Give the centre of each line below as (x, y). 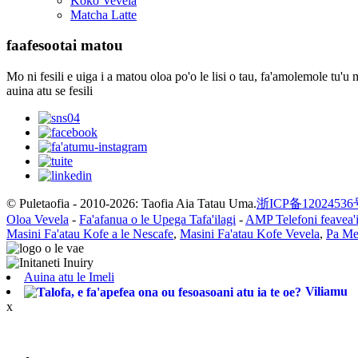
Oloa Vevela (38, 220)
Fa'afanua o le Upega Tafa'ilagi (157, 220)
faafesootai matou (65, 46)
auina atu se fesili (50, 91)
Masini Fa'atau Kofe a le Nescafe (90, 234)
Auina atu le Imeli (69, 277)
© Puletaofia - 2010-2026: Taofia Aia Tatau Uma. (131, 204)
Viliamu (326, 292)
